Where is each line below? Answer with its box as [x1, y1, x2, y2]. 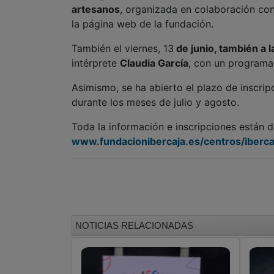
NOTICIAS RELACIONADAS [75, 220, 193, 231]
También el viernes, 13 [72, 42, 174, 55]
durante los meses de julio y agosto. [72, 96, 242, 109]
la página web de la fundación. [72, 18, 213, 31]
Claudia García [120, 57, 188, 70]
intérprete [72, 57, 120, 70]
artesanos [72, 3, 120, 16]
